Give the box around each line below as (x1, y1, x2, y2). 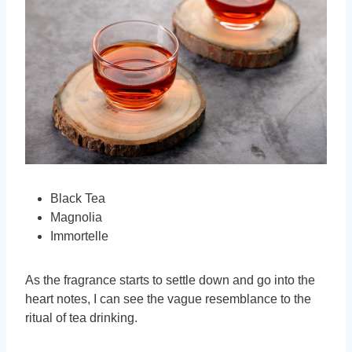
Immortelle (50, 229, 108, 244)
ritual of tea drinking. (25, 311, 137, 325)
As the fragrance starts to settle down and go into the (25, 273, 315, 288)
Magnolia (50, 211, 102, 225)
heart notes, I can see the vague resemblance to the (25, 292, 311, 306)
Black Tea (50, 192, 105, 206)
